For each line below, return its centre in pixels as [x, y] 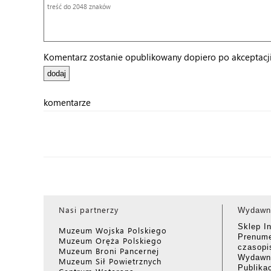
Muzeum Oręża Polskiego [110, 240]
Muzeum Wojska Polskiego [113, 230]
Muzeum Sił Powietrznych [110, 261]
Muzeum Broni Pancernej [109, 251]
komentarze [67, 102]
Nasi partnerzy [89, 210]
